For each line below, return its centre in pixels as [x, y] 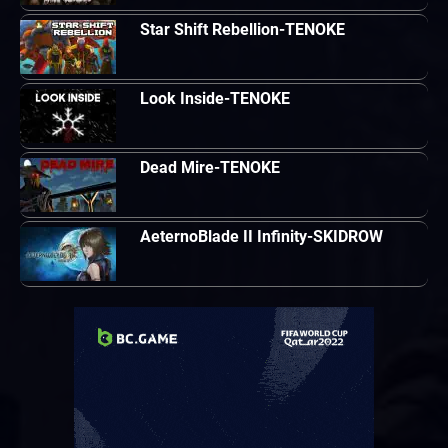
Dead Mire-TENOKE [210, 167]
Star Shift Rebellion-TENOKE [242, 29]
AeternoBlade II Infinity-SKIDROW [261, 236]
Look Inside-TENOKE [215, 98]
